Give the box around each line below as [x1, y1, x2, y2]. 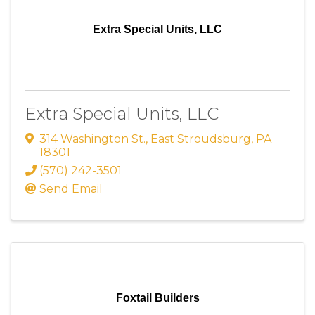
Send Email [39, 182, 103, 196]
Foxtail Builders [115, 292, 200, 304]
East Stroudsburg [150, 132, 251, 146]
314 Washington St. [39, 132, 146, 146]
